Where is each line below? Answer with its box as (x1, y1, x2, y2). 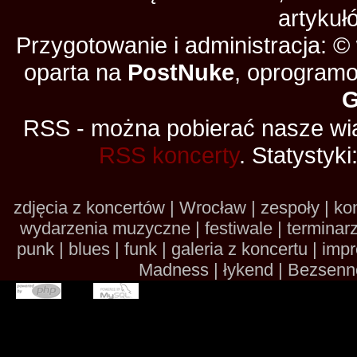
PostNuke (127, 59, 235, 85)
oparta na (24, 59, 128, 85)
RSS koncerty (99, 142, 239, 168)
